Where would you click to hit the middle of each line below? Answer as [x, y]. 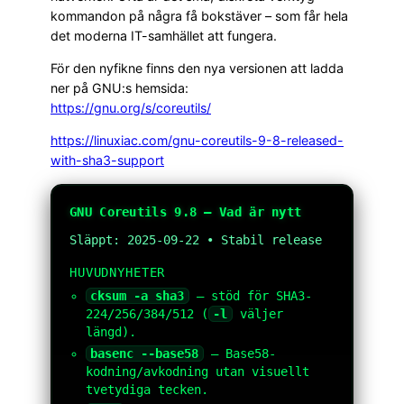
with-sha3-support [107, 161]
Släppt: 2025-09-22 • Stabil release [196, 239]
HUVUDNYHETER [118, 272]
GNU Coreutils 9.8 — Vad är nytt [186, 211]
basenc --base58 [145, 353]
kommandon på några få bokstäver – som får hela [199, 15]
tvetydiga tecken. [147, 389]
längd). [111, 331]
